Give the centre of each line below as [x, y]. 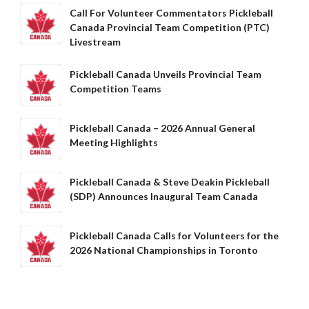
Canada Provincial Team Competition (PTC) [170, 27]
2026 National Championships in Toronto [164, 250]
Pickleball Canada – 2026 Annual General [162, 128]
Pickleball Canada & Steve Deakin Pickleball [170, 182]
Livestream [95, 42]
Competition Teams [116, 89]
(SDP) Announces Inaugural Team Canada [164, 196]
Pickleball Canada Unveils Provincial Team [166, 74]
